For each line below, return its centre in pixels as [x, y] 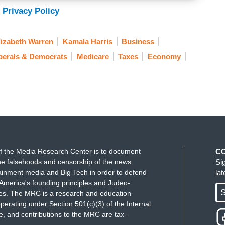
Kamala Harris [87, 41]
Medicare [93, 57]
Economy [164, 57]
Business [138, 41]
